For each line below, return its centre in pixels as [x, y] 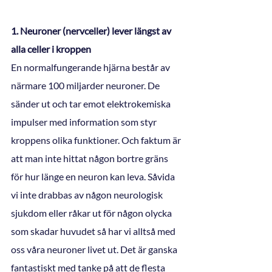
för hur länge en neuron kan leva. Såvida [94, 176]
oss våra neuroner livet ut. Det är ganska [95, 249]
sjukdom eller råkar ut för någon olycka [92, 212]
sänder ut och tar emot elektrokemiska [92, 103]
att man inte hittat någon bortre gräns [90, 158]
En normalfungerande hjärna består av [91, 67]
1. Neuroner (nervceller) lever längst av [92, 30]
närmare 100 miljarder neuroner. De [86, 85]
